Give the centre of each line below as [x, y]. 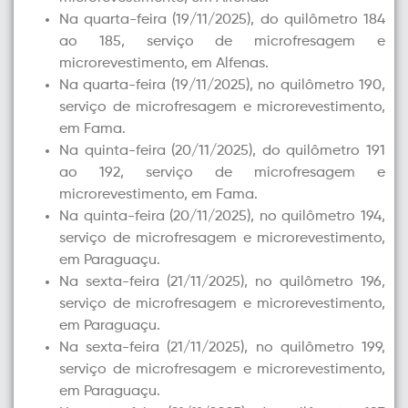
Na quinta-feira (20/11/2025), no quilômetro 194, [222, 216]
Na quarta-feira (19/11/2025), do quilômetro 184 [222, 20]
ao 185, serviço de [157, 41]
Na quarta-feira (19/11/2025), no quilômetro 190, [222, 85]
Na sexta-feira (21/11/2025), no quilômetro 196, [222, 282]
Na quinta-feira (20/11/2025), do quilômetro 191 [222, 151]
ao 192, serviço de [157, 173]
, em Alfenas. [226, 63]
